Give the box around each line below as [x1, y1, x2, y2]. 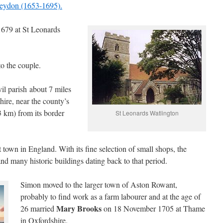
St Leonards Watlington [115, 109, 179, 117]
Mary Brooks [56, 203, 102, 214]
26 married [20, 203, 56, 214]
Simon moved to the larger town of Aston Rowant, [20, 179, 177, 190]
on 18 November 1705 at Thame [102, 203, 205, 214]
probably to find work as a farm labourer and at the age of [20, 191, 201, 202]
